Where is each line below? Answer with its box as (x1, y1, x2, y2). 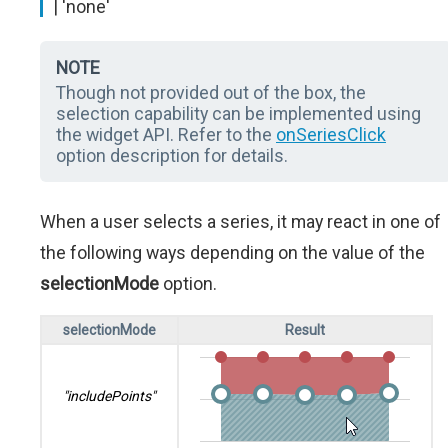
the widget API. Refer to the (56, 124, 276, 146)
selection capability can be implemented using (56, 103, 421, 125)
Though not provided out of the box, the (56, 82, 366, 104)
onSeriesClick (276, 124, 386, 146)
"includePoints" (63, 388, 156, 405)
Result (285, 322, 325, 339)
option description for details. (56, 145, 288, 167)
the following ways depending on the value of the (40, 242, 425, 264)
